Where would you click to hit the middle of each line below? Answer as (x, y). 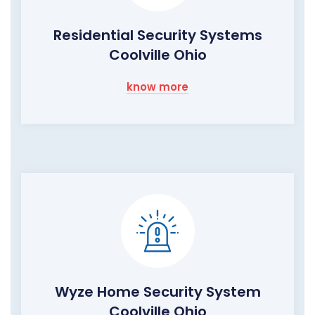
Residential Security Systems (157, 36)
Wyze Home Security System (157, 292)
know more (157, 87)
